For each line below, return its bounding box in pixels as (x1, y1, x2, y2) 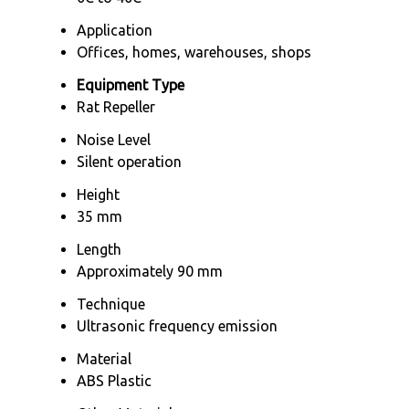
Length (77, 240, 121, 257)
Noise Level (77, 131, 151, 148)
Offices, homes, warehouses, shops (77, 43, 311, 60)
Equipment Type (77, 76, 184, 93)
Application (77, 21, 152, 38)
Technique (77, 295, 145, 312)
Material (77, 350, 131, 367)
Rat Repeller (77, 98, 155, 115)
